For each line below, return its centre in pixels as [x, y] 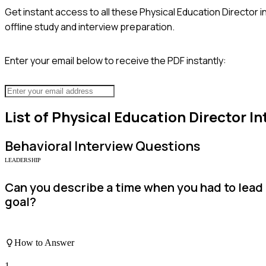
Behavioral [38, 146]
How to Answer [44, 242]
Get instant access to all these [72, 12]
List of [28, 117]
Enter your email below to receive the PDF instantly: [115, 60]
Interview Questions [136, 146]
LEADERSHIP [23, 160]
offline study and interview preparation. [90, 26]
